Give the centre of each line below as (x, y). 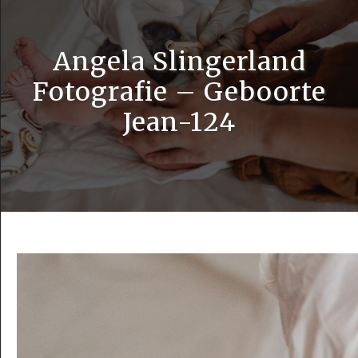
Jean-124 (179, 122)
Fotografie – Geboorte (179, 91)
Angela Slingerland (179, 61)
